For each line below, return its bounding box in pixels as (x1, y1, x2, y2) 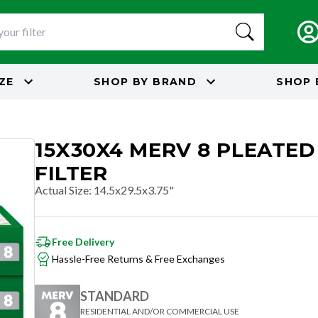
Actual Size (35, 183, 89, 197)
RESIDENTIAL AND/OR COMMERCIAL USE (80, 305, 239, 317)
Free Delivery (52, 236, 114, 248)
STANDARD (80, 287, 149, 304)
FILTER (35, 161, 108, 185)
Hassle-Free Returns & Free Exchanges (52, 253, 225, 265)
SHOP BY (93, 75, 149, 88)
